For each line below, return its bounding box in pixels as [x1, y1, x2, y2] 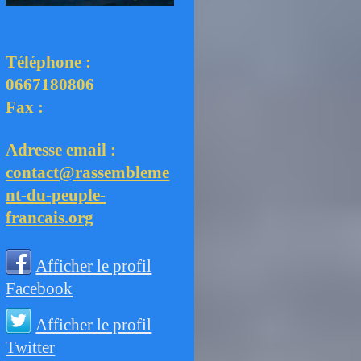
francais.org [6, 208, 94, 227]
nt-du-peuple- [6, 185, 106, 205]
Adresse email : [6, 140, 117, 160]
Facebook [6, 279, 73, 297]
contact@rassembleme [6, 163, 170, 182]
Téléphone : [6, 52, 92, 72]
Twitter [6, 338, 56, 357]
